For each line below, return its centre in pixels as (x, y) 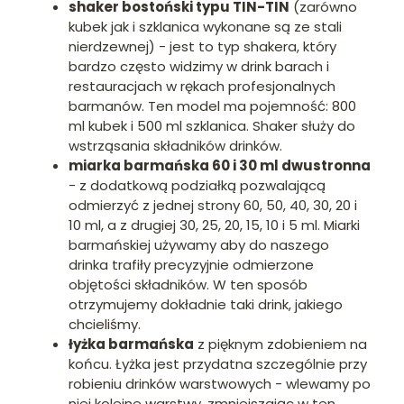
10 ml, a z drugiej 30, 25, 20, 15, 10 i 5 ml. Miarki (214, 225)
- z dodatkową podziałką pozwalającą (197, 186)
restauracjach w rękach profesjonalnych (202, 87)
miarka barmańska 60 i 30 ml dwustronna (220, 166)
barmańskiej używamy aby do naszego (199, 245)
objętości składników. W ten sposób (188, 285)
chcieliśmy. (105, 325)
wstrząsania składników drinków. (175, 146)
